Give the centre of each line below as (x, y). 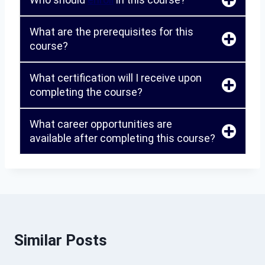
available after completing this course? (122, 138)
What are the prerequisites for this (112, 32)
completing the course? (86, 92)
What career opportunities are (101, 124)
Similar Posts (61, 240)
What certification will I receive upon (116, 78)
